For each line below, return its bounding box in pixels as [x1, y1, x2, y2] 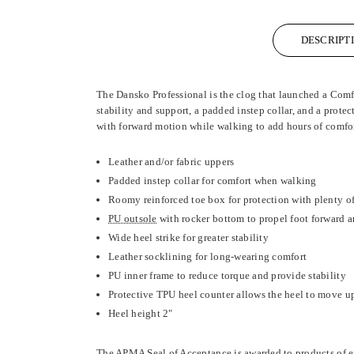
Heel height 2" [108, 307, 173, 320]
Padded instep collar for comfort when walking [108, 175, 317, 187]
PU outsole [108, 213, 157, 225]
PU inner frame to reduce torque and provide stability [108, 269, 346, 282]
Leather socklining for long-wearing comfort [108, 250, 307, 263]
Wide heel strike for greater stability [108, 232, 269, 244]
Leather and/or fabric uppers [108, 156, 235, 168]
